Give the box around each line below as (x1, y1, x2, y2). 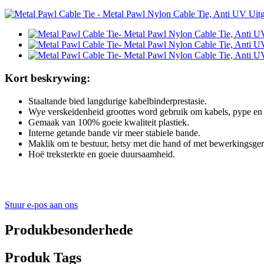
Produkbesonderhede (5, 222, 133, 237)
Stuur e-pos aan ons (5, 199, 78, 210)
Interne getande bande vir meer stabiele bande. (28, 127, 200, 138)
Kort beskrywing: (5, 72, 90, 84)
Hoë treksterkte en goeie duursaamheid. (28, 148, 175, 159)
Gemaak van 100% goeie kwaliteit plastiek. (28, 117, 189, 127)
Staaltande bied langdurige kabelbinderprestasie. (28, 95, 207, 106)
